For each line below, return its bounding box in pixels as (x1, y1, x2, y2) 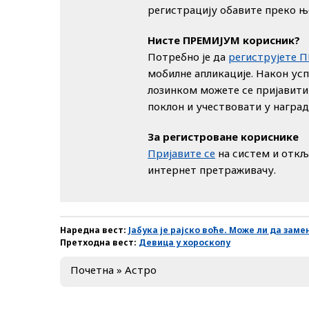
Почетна (70, 262, 114, 277)
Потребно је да (148, 49, 229, 63)
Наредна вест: (60, 223, 128, 236)
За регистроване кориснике (148, 129, 299, 143)
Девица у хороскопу (139, 236, 230, 248)
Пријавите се (148, 146, 216, 160)
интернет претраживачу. (148, 162, 277, 177)
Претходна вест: (60, 236, 139, 248)
